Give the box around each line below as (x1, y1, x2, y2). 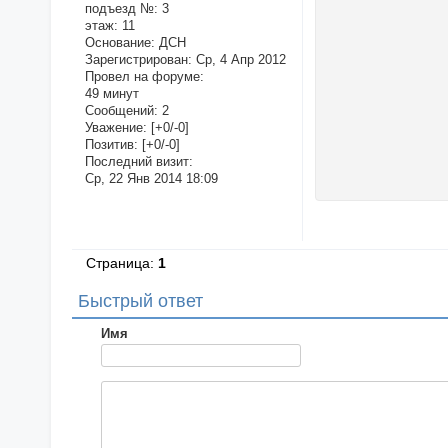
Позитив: (84, 136, 138, 152)
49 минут (84, 85, 139, 101)
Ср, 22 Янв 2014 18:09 (84, 170, 218, 186)
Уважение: (84, 119, 147, 135)
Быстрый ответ (78, 291, 203, 312)
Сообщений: (84, 102, 158, 118)
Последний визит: (84, 153, 193, 169)
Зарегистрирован (84, 51, 188, 67)
